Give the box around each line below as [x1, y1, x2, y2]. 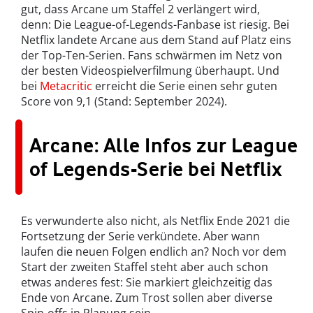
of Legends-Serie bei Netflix [29, 157, 283, 182]
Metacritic [40, 78, 92, 94]
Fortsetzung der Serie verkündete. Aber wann [21, 228, 260, 245]
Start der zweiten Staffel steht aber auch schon [21, 259, 268, 275]
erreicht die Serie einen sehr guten [92, 78, 277, 94]
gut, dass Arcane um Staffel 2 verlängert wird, [21, 1, 260, 17]
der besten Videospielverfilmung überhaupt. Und [21, 63, 279, 79]
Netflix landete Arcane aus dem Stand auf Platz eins [21, 32, 291, 48]
